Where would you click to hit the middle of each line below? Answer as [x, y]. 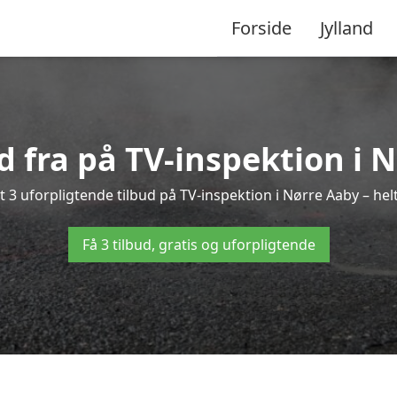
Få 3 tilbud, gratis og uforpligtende [198, 245]
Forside [261, 27]
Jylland [346, 27]
